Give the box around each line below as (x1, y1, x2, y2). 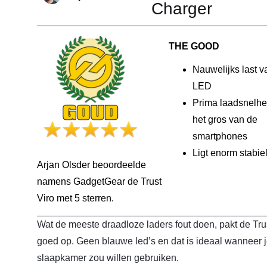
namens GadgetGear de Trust (37, 176, 162, 187)
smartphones (192, 131, 247, 141)
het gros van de (192, 114, 257, 125)
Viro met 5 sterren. (37, 193, 114, 204)
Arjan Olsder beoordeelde (37, 160, 146, 170)
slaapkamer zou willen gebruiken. (37, 252, 179, 263)
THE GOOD (168, 41, 219, 51)
